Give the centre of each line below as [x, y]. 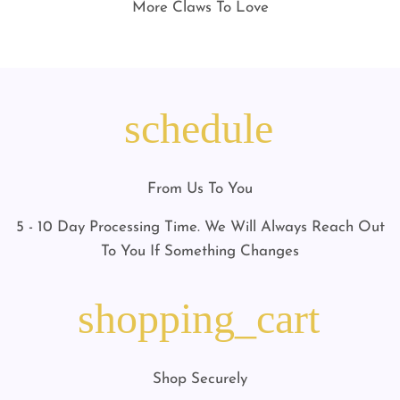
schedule [198, 129]
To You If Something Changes [200, 252]
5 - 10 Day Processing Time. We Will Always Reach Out [200, 228]
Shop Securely [200, 379]
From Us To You [200, 189]
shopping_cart [198, 319]
